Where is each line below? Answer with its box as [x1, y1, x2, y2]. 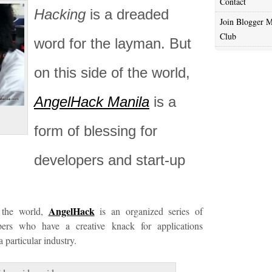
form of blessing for [34, 123, 157, 140]
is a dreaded [86, 6, 169, 23]
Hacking [34, 6, 86, 23]
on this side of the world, [34, 64, 190, 81]
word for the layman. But [34, 35, 191, 52]
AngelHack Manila [34, 93, 149, 110]
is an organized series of [94, 205, 203, 218]
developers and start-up [34, 152, 185, 169]
